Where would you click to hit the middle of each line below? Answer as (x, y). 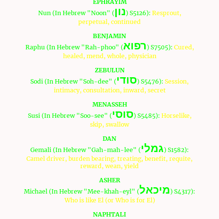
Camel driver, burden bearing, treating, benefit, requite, (109, 159)
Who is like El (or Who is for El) (109, 200)
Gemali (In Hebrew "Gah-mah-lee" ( (86, 150)
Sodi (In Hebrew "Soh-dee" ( (73, 82)
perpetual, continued (109, 22)
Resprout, (166, 13)
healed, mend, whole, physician (109, 56)
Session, (177, 82)
